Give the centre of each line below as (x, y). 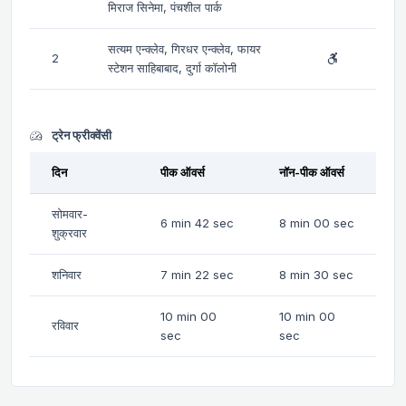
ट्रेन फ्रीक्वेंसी (80, 135)
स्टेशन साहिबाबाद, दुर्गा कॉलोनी (172, 68)
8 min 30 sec (316, 274)
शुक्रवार (69, 232)
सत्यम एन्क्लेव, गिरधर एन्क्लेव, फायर (184, 48)
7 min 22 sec (197, 274)
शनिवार (67, 274)
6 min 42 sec (197, 222)
